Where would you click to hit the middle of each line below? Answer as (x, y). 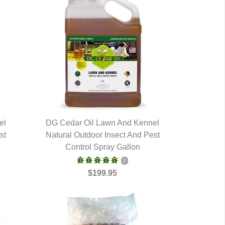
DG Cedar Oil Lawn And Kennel (103, 123)
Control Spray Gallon (102, 147)
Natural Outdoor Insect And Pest (102, 135)
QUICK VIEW (102, 136)
